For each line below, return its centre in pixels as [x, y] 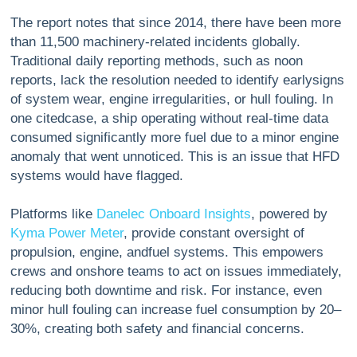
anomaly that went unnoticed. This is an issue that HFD [175, 157]
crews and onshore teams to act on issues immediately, [176, 272]
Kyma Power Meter [67, 233]
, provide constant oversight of [214, 233]
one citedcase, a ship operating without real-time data [169, 119]
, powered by [289, 214]
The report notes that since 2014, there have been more [175, 23]
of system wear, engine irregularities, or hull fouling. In [171, 100]
